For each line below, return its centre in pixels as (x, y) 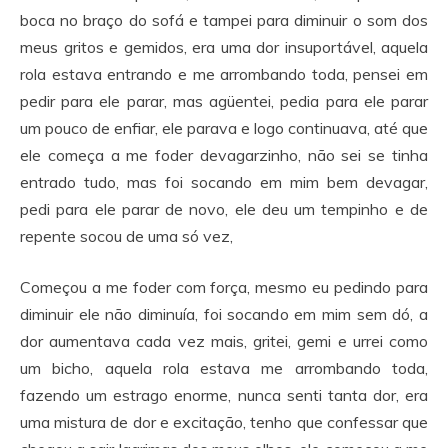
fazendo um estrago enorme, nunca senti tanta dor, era (224, 395)
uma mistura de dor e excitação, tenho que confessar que (224, 422)
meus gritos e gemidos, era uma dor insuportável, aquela (224, 47)
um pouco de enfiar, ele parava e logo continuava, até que (224, 128)
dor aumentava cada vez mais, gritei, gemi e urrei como (224, 341)
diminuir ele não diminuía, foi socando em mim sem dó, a (224, 314)
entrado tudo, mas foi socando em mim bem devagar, (224, 182)
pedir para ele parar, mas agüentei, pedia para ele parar (224, 101)
